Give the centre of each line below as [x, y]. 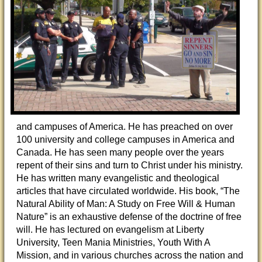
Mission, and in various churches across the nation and [130, 256]
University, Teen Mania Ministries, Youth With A [113, 243]
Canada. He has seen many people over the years [120, 153]
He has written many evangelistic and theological [118, 178]
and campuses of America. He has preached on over [125, 127]
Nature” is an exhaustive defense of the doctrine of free [129, 217]
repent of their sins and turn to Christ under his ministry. [130, 166]
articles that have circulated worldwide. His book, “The [128, 191]
